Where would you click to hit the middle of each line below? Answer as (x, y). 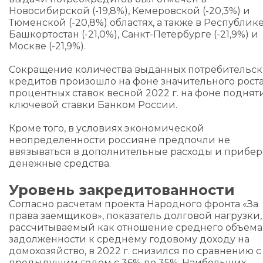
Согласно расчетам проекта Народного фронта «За (134, 204)
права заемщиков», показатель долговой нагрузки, (135, 216)
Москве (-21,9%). (47, 46)
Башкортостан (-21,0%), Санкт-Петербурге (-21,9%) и (134, 34)
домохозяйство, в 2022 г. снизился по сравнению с (135, 251)
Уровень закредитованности (122, 190)
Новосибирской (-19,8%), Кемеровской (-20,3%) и (129, 11)
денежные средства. (60, 163)
